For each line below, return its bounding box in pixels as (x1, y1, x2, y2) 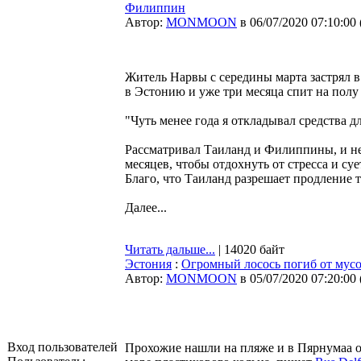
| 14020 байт (215, 243, 284, 256)
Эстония (125, 257, 172, 271)
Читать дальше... (125, 243, 215, 256)
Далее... (125, 201, 167, 214)
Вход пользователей (7, 340, 118, 354)
